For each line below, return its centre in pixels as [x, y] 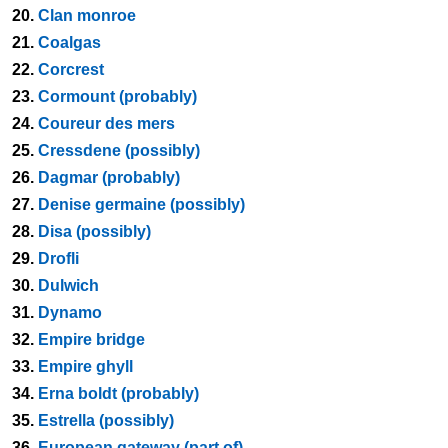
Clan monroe [87, 15]
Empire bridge [91, 339]
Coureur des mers [106, 123]
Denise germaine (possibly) [141, 204]
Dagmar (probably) [109, 177]
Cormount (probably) [117, 96]
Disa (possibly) [94, 231]
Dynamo [70, 312]
